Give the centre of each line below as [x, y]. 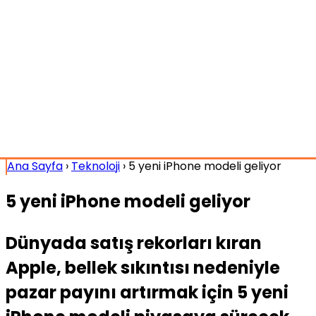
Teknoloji [96, 166]
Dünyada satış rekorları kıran [134, 243]
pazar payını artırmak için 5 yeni [147, 292]
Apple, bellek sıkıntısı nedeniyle [143, 267]
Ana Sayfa [35, 166]
